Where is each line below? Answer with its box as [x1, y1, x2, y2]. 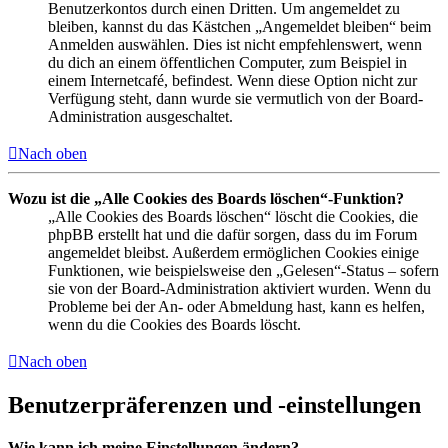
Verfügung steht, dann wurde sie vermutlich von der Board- [48, 90, 423, 108]
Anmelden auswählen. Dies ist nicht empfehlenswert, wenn [48, 36, 422, 54]
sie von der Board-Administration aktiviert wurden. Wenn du [48, 280, 431, 298]
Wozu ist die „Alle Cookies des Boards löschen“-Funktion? [8, 190, 404, 208]
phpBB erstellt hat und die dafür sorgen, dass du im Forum [48, 226, 417, 244]
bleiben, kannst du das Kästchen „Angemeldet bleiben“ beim [48, 18, 431, 36]
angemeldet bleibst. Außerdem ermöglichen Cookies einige [48, 244, 419, 262]
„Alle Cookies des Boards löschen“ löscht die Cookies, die [48, 208, 418, 226]
